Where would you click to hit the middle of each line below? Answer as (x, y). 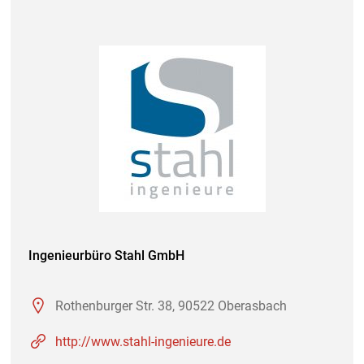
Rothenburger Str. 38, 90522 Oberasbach (171, 305)
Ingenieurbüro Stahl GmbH (106, 255)
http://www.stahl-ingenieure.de (143, 341)
